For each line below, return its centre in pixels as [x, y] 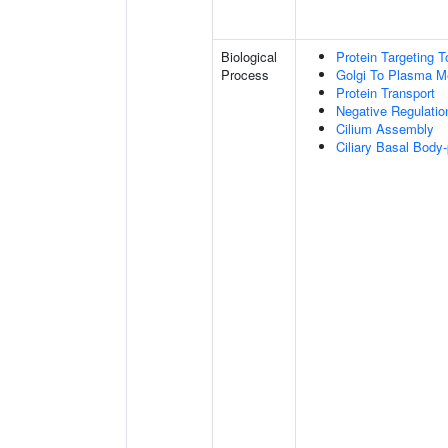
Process [245, 74]
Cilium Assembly [385, 128]
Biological [249, 56]
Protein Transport [385, 92]
